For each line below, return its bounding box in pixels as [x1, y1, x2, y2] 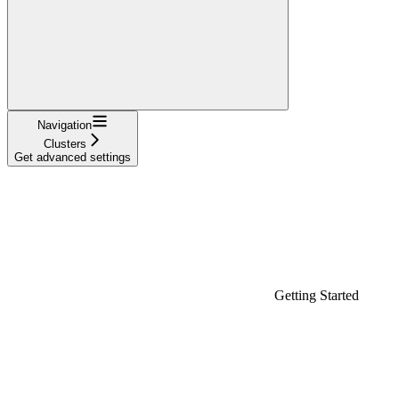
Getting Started [274, 287, 359, 303]
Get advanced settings [14, 150, 131, 164]
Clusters [43, 136, 86, 151]
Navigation [37, 118, 92, 132]
